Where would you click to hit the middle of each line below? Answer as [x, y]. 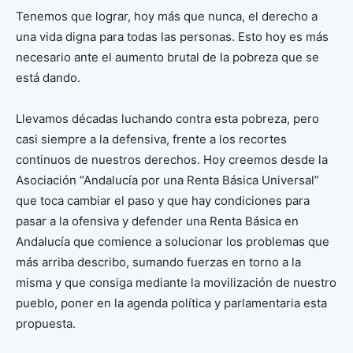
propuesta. [46, 324]
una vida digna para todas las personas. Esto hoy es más [172, 37]
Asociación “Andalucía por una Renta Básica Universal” [167, 180]
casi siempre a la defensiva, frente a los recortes [151, 139]
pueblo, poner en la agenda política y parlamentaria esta [171, 303]
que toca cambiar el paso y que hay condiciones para [163, 201]
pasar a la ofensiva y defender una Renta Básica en [157, 221]
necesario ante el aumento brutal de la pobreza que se [167, 58]
